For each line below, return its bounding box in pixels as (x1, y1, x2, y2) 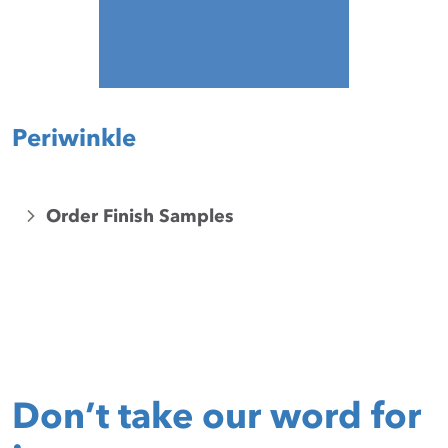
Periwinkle (12, 123, 136, 152)
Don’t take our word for (12, 393, 421, 437)
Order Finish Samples (46, 205, 234, 227)
